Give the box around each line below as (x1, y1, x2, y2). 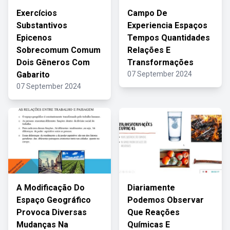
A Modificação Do (16, 183, 85, 193)
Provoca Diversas (16, 207, 87, 217)
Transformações (127, 57, 194, 67)
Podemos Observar (127, 195, 204, 205)
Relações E (127, 45, 170, 55)
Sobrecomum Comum (16, 45, 101, 55)
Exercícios (16, 8, 57, 18)
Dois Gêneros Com (16, 57, 90, 67)
